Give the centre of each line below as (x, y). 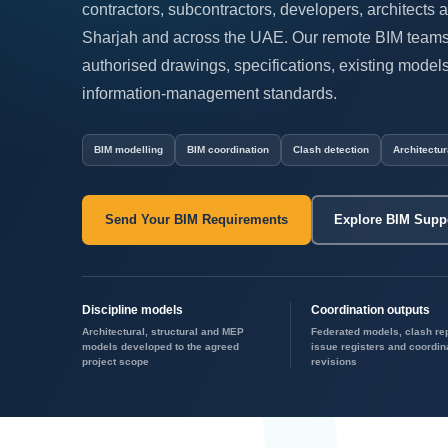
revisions (334, 361)
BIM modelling (128, 149)
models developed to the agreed (160, 346)
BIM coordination (228, 149)
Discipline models (132, 309)
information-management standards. (209, 93)
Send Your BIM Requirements (196, 219)
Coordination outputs (371, 309)
